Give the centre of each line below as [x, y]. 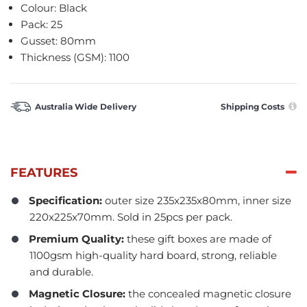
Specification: [67, 201]
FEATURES [44, 173]
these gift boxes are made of [198, 239]
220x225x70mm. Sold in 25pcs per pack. [131, 217]
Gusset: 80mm [58, 40]
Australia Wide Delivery [86, 106]
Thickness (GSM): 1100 [75, 57]
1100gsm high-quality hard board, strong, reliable [153, 256]
